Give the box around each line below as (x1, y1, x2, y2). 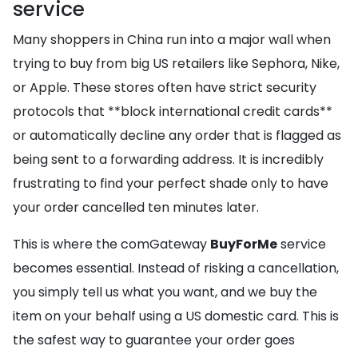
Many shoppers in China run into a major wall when (13, 30, 331, 49)
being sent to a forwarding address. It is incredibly (13, 150, 324, 169)
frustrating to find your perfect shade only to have (13, 174, 328, 193)
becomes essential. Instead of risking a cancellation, (13, 259, 339, 277)
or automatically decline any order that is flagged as (13, 126, 341, 145)
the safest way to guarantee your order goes (13, 331, 295, 349)
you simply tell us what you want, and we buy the (13, 283, 317, 301)
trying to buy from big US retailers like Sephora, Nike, (13, 54, 340, 73)
